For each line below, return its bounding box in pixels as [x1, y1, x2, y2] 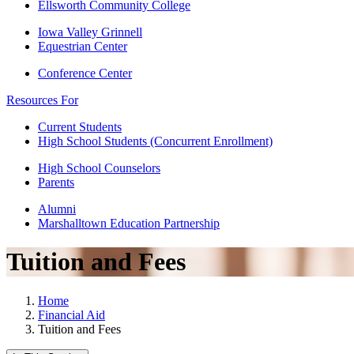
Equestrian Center [38, 40, 127, 53]
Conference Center [38, 66, 132, 80]
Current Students [38, 120, 122, 134]
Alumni [38, 202, 76, 216]
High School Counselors [38, 161, 160, 175]
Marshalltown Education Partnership [38, 217, 220, 230]
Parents [38, 175, 74, 189]
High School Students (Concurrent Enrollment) [38, 134, 273, 148]
